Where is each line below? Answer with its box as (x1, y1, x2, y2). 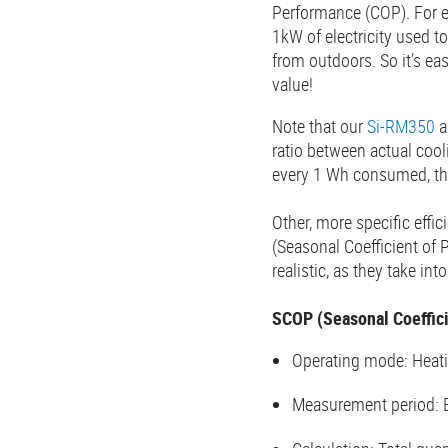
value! (272, 72, 313, 97)
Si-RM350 (367, 114, 435, 139)
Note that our (272, 114, 367, 139)
